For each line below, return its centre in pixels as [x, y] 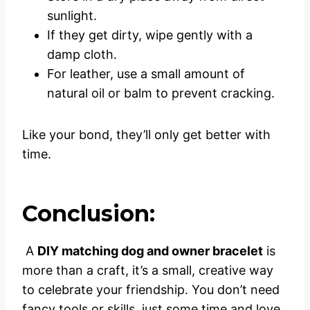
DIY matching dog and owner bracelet [150, 250]
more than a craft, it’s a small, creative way [148, 270]
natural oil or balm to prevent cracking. [161, 93]
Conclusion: [89, 213]
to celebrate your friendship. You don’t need [151, 289]
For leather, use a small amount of [146, 73]
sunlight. [72, 15]
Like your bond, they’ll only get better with [146, 134]
